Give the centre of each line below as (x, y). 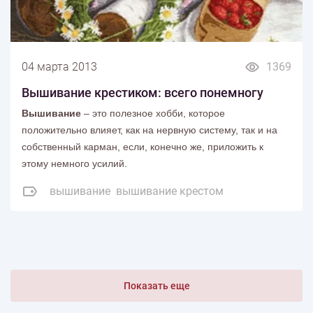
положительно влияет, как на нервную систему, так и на (150, 130)
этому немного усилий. (74, 164)
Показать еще (156, 286)
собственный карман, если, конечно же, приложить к (143, 147)
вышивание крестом (170, 191)
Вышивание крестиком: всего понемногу (143, 93)
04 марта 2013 (59, 67)
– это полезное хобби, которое (153, 114)
